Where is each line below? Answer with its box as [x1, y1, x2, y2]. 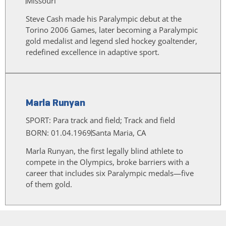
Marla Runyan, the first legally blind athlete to [26, 146, 183, 156]
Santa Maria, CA [92, 128, 146, 138]
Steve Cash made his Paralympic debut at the [26, 14, 182, 24]
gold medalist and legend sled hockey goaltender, [26, 36, 197, 46]
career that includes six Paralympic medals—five [26, 168, 194, 179]
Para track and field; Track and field [53, 115, 175, 126]
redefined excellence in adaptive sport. [26, 47, 159, 58]
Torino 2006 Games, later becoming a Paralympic [26, 25, 198, 35]
